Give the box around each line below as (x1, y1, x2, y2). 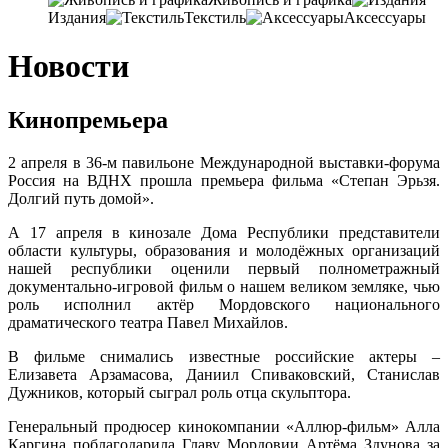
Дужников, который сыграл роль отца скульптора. (8, 383, 351, 401)
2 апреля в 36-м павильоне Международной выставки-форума (8, 153, 440, 171)
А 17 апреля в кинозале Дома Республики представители (8, 223, 440, 241)
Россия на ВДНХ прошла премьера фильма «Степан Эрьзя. (8, 171, 440, 189)
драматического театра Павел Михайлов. (8, 313, 288, 331)
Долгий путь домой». (8, 189, 154, 207)
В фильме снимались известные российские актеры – (8, 347, 440, 365)
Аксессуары (344, 9, 426, 26)
